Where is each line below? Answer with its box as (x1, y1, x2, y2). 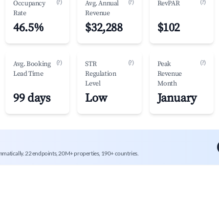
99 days (13, 91, 50, 106)
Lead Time (13, 69, 44, 78)
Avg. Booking (13, 60, 51, 68)
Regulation (85, 69, 116, 78)
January (157, 91, 197, 106)
